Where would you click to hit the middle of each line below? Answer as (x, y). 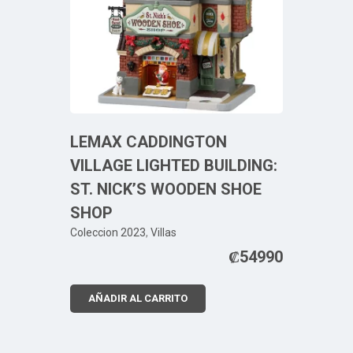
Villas (163, 232)
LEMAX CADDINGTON (149, 141)
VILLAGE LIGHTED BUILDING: (174, 165)
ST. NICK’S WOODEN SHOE (166, 189)
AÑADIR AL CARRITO (138, 298)
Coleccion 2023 (108, 232)
